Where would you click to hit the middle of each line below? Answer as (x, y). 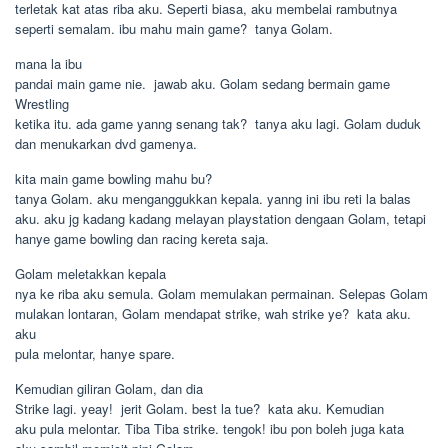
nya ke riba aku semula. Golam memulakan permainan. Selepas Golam (221, 293)
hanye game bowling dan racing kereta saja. (142, 238)
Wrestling (42, 103)
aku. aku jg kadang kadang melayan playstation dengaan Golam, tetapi (220, 218)
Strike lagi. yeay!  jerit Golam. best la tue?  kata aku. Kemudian (199, 408)
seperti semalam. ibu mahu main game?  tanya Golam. (174, 28)
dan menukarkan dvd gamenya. (106, 143)
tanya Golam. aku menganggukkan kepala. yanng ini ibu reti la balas (213, 198)
